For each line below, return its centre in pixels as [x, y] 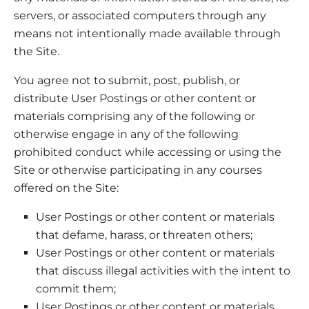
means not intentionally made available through [147, 33]
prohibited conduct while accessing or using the [148, 152]
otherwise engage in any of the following [126, 134]
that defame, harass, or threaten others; [144, 235]
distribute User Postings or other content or [135, 98]
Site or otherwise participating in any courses [138, 170]
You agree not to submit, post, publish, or [127, 80]
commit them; [76, 288]
